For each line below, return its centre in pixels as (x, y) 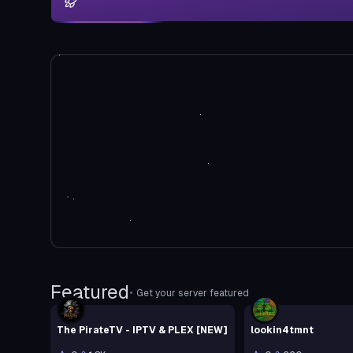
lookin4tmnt (282, 330)
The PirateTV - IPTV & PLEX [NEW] (142, 330)
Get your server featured (193, 293)
